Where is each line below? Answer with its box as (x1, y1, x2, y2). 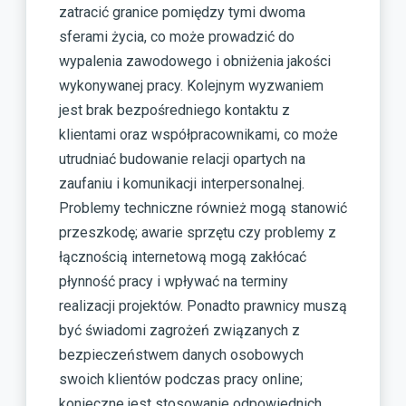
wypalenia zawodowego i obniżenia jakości (59, 52, 331, 70)
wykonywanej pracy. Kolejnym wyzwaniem (59, 76, 324, 94)
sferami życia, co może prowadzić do (59, 27, 295, 45)
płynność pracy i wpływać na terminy (59, 272, 288, 290)
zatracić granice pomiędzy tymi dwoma (59, 3, 305, 21)
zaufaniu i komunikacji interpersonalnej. (59, 174, 304, 192)
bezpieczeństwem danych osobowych (59, 345, 304, 363)
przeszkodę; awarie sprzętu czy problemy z (59, 223, 336, 241)
